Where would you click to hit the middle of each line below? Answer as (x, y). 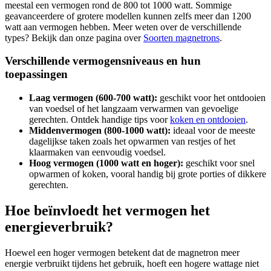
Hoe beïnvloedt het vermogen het (107, 210)
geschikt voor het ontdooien (211, 98)
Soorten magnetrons (181, 38)
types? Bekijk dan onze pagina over (74, 38)
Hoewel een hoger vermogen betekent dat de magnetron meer (122, 252)
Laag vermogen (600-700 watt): (93, 98)
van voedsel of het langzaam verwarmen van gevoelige (134, 109)
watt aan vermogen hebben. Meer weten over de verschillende (123, 27)
